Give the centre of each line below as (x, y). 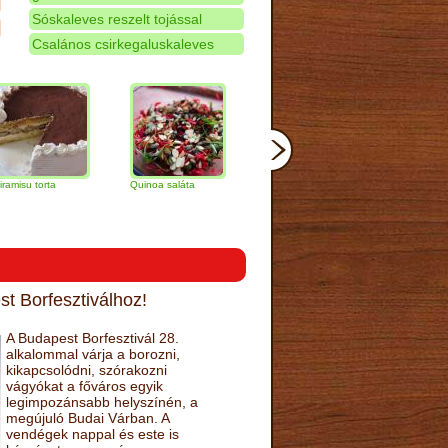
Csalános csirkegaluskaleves (122, 43)
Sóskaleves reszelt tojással (116, 18)
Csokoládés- (384, 184)
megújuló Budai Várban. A (87, 417)
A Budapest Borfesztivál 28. (92, 337)
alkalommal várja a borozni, (92, 353)
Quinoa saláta (116, 184)
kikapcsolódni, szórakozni (86, 369)
